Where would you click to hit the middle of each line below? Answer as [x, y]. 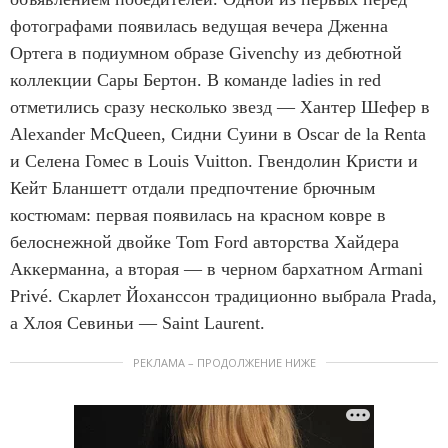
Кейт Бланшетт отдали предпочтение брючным [192, 187]
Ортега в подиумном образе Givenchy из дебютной [206, 52]
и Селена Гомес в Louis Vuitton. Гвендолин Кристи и [214, 160]
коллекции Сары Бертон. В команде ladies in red [195, 79]
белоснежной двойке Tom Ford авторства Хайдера [204, 241]
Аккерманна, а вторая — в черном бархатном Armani [216, 268]
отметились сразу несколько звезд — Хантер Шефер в [220, 106]
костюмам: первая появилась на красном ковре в [198, 214]
